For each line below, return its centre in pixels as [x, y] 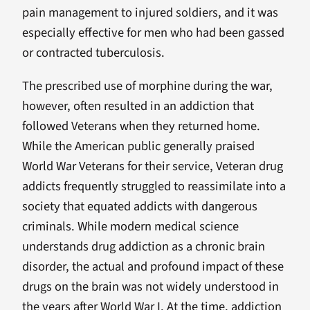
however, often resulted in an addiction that [138, 106]
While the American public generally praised [138, 146]
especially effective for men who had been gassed [153, 33]
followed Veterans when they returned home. [141, 126]
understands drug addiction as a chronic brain [144, 246]
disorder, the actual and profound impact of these [153, 266]
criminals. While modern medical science [130, 226]
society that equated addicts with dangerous [140, 206]
